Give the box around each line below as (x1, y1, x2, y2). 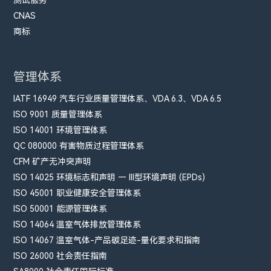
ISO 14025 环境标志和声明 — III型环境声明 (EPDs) (13, 172, 206, 182)
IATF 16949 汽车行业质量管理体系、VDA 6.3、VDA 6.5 (13, 93, 222, 103)
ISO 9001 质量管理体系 (13, 109, 103, 119)
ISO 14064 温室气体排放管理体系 (13, 219, 142, 229)
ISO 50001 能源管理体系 (13, 203, 108, 214)
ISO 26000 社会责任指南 (13, 250, 108, 261)
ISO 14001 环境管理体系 (13, 125, 108, 135)
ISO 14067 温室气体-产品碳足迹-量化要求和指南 (13, 235, 201, 245)
